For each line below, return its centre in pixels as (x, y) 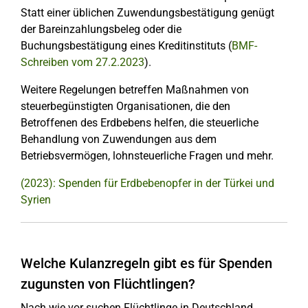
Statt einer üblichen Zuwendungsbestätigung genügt (147, 13)
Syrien (36, 200)
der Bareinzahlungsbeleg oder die (101, 29)
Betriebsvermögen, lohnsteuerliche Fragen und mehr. (147, 156)
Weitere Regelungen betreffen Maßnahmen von (135, 90)
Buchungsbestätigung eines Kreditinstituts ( (126, 46)
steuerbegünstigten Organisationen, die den (125, 106)
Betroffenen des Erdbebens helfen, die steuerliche (140, 123)
